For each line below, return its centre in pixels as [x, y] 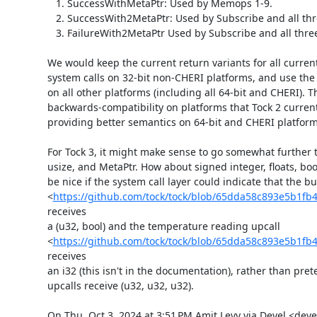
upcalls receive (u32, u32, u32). [120, 285]
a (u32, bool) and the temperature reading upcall [163, 226]
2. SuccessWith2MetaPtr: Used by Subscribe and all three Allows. [51, 18]
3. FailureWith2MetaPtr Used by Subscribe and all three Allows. [51, 33]
